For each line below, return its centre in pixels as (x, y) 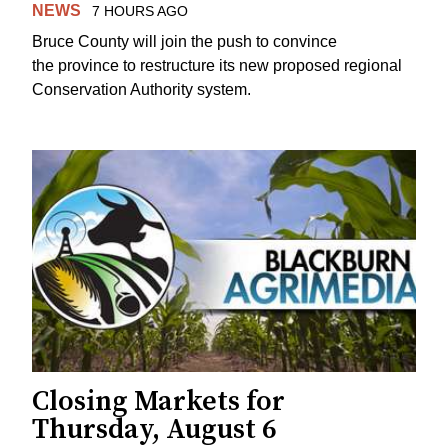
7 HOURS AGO (139, 11)
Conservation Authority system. (141, 90)
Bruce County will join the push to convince (184, 42)
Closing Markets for (158, 401)
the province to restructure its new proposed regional (217, 66)
